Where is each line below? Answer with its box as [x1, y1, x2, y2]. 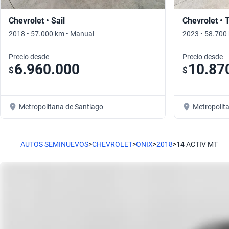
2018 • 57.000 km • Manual [9, 29, 94, 38]
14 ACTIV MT [176, 140, 218, 148]
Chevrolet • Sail [9, 15, 65, 26]
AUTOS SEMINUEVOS [20, 140, 88, 148]
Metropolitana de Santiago [19, 102, 103, 111]
